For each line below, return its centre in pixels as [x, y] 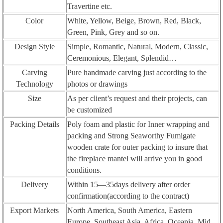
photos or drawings [98, 84]
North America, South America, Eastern [130, 210]
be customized [90, 110]
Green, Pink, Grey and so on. [113, 32]
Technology [34, 84]
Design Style [34, 46]
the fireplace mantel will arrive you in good [135, 158]
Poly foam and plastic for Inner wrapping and [139, 124]
